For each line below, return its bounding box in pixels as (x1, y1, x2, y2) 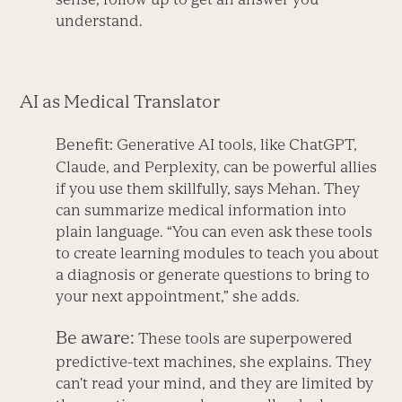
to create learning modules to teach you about (56, 244, 380, 263)
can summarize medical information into (56, 201, 347, 220)
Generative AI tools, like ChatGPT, (117, 135, 358, 154)
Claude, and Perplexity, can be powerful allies (56, 158, 378, 177)
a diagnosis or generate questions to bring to (56, 266, 371, 284)
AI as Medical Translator (20, 92, 221, 112)
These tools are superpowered (135, 329, 354, 348)
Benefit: (56, 135, 118, 154)
